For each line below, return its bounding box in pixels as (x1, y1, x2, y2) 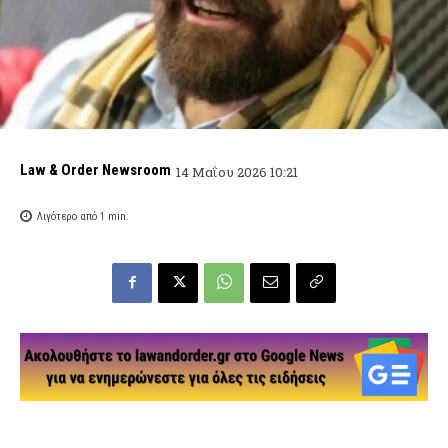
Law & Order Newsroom (20, 161, 171, 180)
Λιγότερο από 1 (37, 210, 105, 224)
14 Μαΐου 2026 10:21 (176, 162, 298, 181)
